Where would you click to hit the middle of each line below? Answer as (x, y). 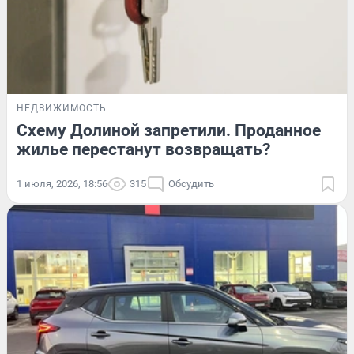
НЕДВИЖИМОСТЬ (62, 108)
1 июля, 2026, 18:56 (62, 183)
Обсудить (191, 183)
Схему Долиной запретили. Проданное (169, 130)
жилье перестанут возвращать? (143, 149)
